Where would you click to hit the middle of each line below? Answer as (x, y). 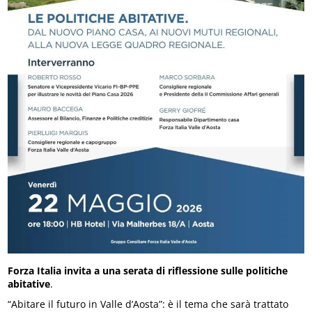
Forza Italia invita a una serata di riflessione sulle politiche (148, 270)
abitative (29, 283)
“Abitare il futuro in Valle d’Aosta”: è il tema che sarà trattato (148, 304)
